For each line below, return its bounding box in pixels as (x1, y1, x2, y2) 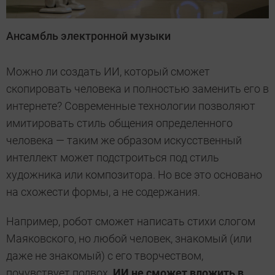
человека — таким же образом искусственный (6, 133, 242, 147)
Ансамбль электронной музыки (6, 29, 171, 42)
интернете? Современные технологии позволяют (6, 99, 255, 112)
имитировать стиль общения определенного (6, 116, 233, 130)
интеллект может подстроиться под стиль (6, 150, 219, 164)
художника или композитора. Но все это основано (6, 168, 262, 181)
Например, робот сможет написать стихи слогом (6, 214, 255, 228)
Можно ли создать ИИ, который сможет (6, 64, 210, 78)
